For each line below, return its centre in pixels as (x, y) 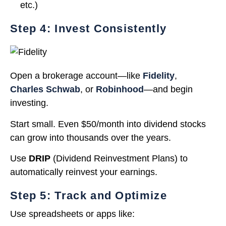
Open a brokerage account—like (76, 76)
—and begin (168, 90)
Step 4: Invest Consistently (89, 29)
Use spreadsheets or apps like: (72, 214)
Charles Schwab (45, 90)
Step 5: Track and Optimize (89, 196)
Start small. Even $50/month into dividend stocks (108, 124)
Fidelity (159, 76)
